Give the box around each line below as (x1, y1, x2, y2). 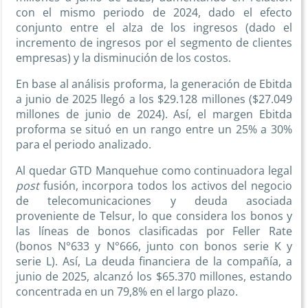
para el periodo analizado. (15, 137, 151, 153)
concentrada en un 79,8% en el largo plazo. (15, 284, 238, 300)
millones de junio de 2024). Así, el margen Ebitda (15, 107, 293, 122)
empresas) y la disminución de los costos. (15, 50, 231, 66)
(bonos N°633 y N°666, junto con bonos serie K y (15, 239, 293, 254)
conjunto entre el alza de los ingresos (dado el (15, 20, 293, 36)
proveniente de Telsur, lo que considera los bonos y (15, 208, 293, 224)
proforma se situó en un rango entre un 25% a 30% (15, 122, 293, 137)
